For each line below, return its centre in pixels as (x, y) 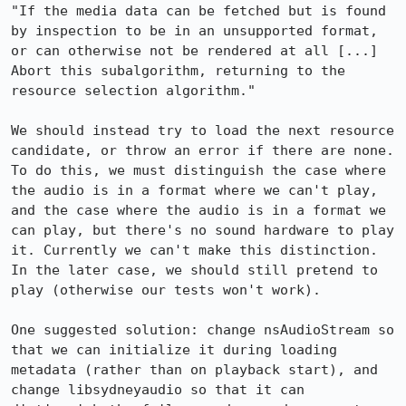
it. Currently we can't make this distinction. (194, 250)
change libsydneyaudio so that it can (158, 390)
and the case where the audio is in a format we (198, 210)
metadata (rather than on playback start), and (194, 370)
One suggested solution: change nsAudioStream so (203, 330)
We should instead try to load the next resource (203, 130)
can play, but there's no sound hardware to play (203, 230)
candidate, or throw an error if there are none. (203, 150)
